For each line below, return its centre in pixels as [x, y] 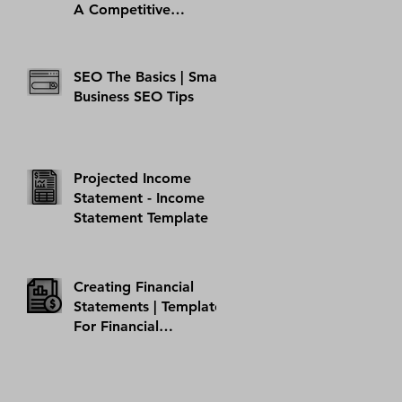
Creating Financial [134, 286]
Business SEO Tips [134, 96]
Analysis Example [132, 29]
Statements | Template [148, 306]
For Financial [116, 326]
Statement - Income [139, 197]
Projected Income [132, 178]
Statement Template [141, 217]
